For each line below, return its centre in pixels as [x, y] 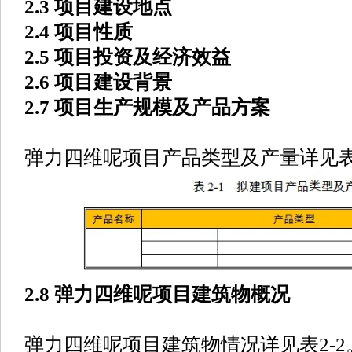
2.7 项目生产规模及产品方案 [147, 107]
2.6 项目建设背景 [98, 82]
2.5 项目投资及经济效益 [128, 57]
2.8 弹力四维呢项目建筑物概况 [157, 295]
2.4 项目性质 [79, 32]
